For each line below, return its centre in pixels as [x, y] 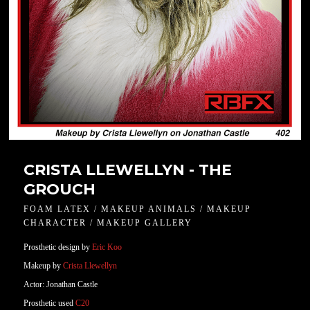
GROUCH [60, 189]
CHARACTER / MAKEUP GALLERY [108, 223]
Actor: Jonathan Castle [61, 284]
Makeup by [43, 266]
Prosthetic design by [58, 247]
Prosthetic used [50, 303]
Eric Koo [107, 247]
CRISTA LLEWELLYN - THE [128, 170]
